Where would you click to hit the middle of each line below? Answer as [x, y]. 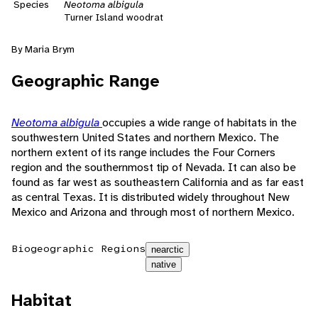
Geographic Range [86, 81]
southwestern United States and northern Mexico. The [145, 138]
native [164, 265]
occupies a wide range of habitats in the [199, 123]
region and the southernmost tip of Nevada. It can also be [154, 168]
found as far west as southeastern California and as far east [158, 182]
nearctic [168, 250]
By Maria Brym [43, 49]
